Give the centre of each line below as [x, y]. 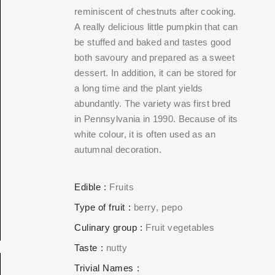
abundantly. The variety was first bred [153, 103]
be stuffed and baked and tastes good [153, 42]
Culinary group [106, 227]
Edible [87, 187]
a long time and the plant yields [139, 88]
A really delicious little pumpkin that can [156, 27]
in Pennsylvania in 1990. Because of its [156, 119]
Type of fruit [100, 207]
